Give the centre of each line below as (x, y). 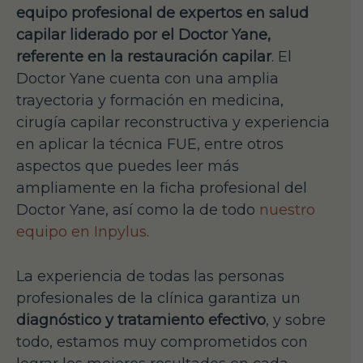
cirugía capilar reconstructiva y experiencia (173, 122)
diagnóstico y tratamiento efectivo (141, 320)
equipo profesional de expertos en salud (162, 13)
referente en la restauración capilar (144, 56)
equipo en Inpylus (81, 231)
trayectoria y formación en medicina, (150, 100)
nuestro (287, 209)
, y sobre (296, 320)
